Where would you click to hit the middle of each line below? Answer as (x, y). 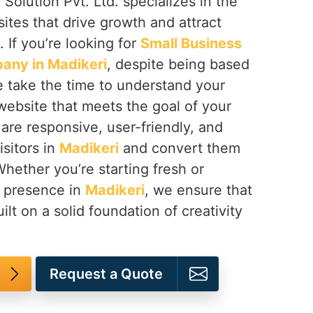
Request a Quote (106, 274)
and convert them (180, 148)
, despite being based (178, 64)
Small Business (191, 43)
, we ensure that (198, 190)
